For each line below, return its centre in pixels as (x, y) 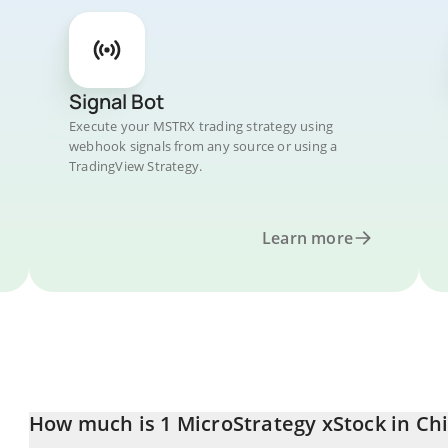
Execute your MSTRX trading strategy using (201, 126)
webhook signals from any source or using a (203, 146)
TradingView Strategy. (136, 166)
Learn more (307, 238)
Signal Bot (116, 101)
